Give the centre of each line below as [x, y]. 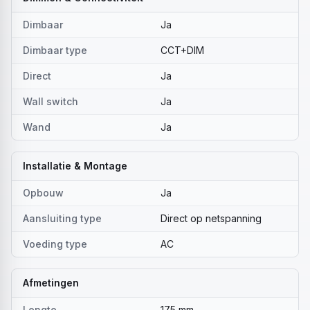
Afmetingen [51, 283]
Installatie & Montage [75, 166]
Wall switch [51, 101]
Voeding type [55, 244]
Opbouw [43, 193]
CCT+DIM [182, 50]
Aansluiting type [62, 218]
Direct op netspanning [211, 218]
